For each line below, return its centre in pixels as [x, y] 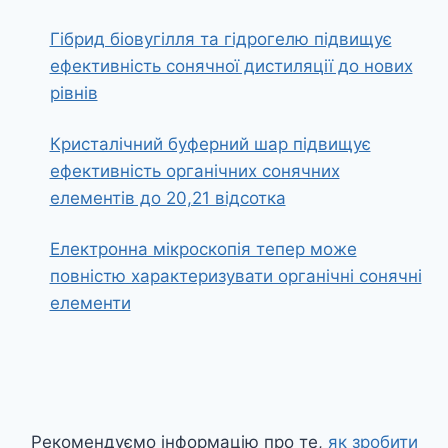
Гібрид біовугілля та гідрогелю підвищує [220, 39]
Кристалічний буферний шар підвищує [210, 144]
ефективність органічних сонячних [194, 171]
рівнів [73, 93]
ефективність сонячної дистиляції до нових [231, 66]
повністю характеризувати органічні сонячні [235, 276]
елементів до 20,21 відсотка [167, 198]
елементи [90, 303]
